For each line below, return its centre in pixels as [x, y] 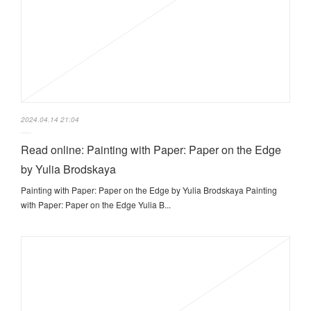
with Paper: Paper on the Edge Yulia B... [96, 205]
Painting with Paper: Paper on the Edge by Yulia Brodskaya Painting [149, 190]
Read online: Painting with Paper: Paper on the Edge [151, 150]
